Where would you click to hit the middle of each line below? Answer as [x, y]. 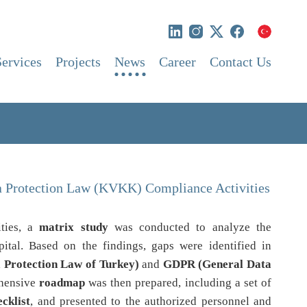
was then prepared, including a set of [178, 283]
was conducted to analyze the [190, 227]
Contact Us [241, 62]
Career [177, 62]
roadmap [62, 283]
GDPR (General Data [217, 264]
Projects [78, 62]
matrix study [74, 227]
